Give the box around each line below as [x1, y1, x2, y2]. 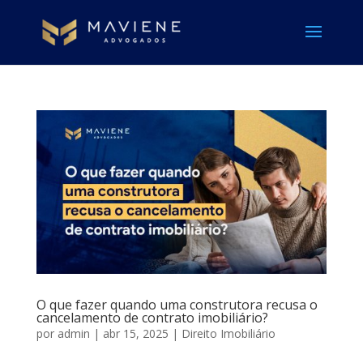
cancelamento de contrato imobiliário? [36, 309, 268, 327]
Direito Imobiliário [181, 326, 275, 342]
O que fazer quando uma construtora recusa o [36, 296, 318, 314]
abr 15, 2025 [102, 326, 169, 342]
